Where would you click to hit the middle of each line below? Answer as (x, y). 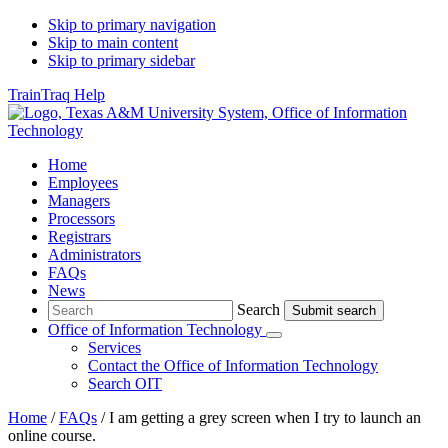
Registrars (79, 236)
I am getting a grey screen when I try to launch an (263, 417)
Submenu (300, 341)
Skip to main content (113, 42)
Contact (114, 365)
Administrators (94, 254)
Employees (83, 182)
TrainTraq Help (56, 94)
